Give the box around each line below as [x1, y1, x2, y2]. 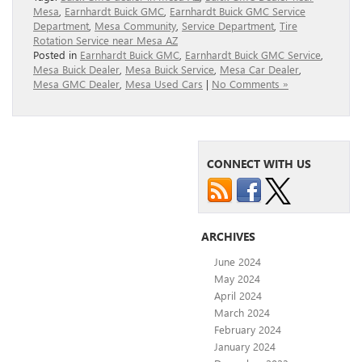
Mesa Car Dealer [220, 61, 299, 76]
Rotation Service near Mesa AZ [33, 32, 178, 47]
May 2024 [214, 271, 260, 285]
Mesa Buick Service [125, 61, 214, 76]
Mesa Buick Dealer [33, 61, 120, 76]
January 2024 [214, 339, 276, 353]
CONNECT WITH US [207, 155, 311, 171]
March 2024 [214, 305, 270, 319]
